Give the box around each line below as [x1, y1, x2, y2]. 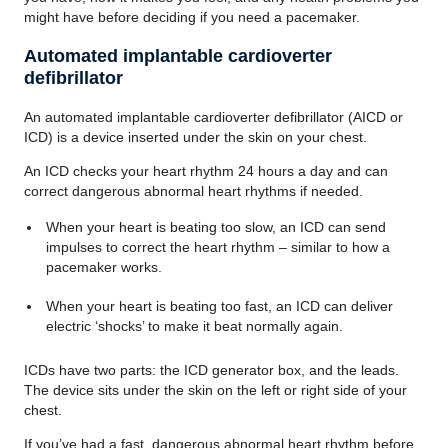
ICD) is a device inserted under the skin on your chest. [24, 129, 367, 145]
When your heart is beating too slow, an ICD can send [45, 219, 386, 235]
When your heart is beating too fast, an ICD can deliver [45, 298, 393, 314]
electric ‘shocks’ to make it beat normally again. [45, 318, 343, 334]
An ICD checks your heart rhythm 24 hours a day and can [24, 163, 388, 179]
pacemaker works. [45, 259, 162, 275]
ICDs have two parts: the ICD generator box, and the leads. [24, 362, 399, 378]
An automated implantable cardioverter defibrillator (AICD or [24, 109, 403, 125]
